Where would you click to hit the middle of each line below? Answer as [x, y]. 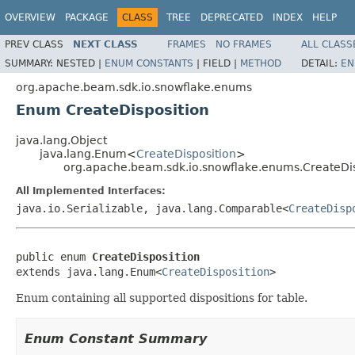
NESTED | [80, 63]
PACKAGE [87, 17]
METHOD [261, 63]
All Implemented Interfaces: [91, 191]
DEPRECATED [232, 17]
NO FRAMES [244, 44]
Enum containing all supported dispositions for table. [162, 298]
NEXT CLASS [105, 44]
